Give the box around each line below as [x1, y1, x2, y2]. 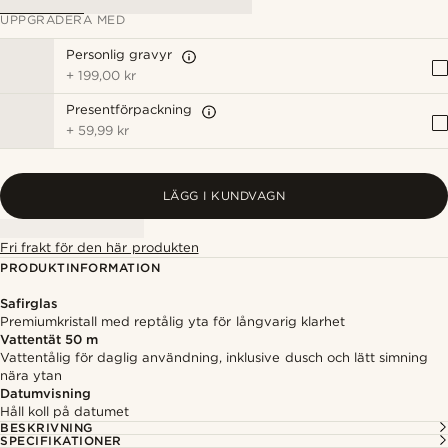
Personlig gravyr [66, 47, 173, 62]
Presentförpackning [66, 102, 192, 117]
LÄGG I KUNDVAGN [162, 188, 286, 203]
